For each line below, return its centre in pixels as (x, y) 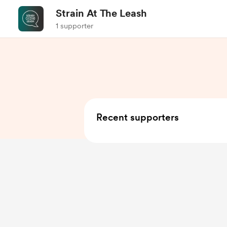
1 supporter (74, 26)
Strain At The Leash (101, 13)
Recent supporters (138, 117)
